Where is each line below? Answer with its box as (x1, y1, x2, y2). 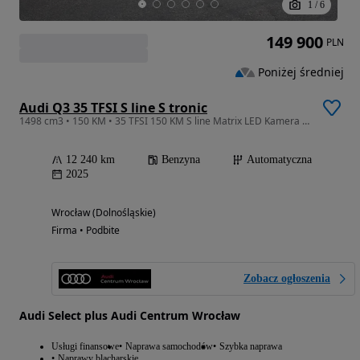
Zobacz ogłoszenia (243, 272, 330, 285)
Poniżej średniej (258, 63, 344, 80)
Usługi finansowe (51, 341, 119, 353)
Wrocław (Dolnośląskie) (51, 206, 156, 220)
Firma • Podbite (51, 223, 120, 238)
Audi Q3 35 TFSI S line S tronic (19, 99, 207, 117)
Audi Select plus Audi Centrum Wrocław (19, 308, 240, 324)
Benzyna (162, 153, 200, 166)
